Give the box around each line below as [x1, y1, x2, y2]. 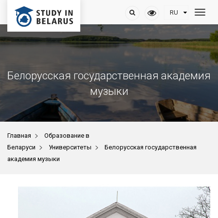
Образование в [44, 132, 90, 139]
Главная [7, 132, 31, 139]
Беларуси [7, 144, 36, 151]
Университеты [49, 144, 91, 151]
